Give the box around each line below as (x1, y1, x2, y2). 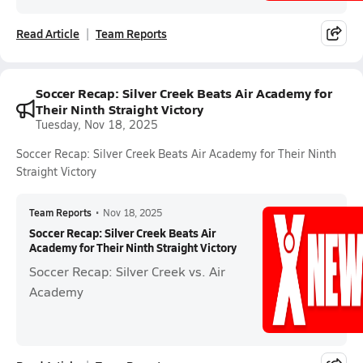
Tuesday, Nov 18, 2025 (36, 117, 158, 132)
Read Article (16, 25, 79, 41)
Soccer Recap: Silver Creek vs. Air (29, 263, 225, 280)
